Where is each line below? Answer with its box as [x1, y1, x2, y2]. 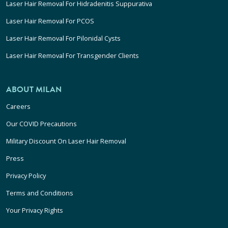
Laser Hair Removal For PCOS [6, 16, 94, 25]
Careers [6, 102, 31, 111]
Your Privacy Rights [6, 206, 63, 215]
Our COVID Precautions [6, 119, 77, 128]
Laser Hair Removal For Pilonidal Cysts [6, 34, 121, 43]
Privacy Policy [6, 171, 46, 180]
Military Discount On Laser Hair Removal [6, 136, 126, 146]
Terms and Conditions [6, 188, 73, 197]
